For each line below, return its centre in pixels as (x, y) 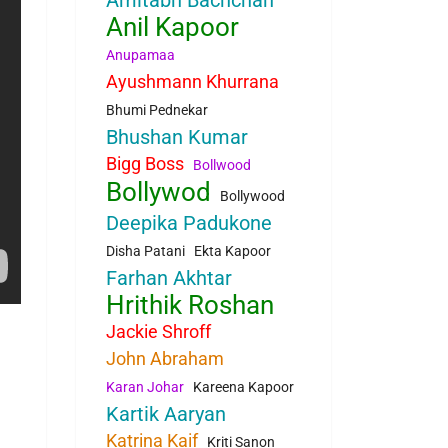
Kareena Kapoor (243, 387)
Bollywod (158, 192)
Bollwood (222, 165)
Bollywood (252, 196)
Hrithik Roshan (190, 305)
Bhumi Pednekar (157, 110)
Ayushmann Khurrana (192, 82)
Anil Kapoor (172, 27)
